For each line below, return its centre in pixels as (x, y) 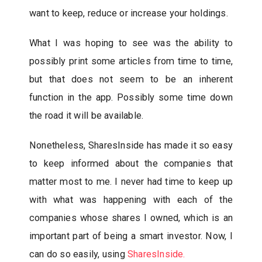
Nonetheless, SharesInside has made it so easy (131, 145)
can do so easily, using (78, 254)
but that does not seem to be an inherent (131, 79)
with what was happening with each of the (131, 200)
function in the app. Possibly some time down (131, 97)
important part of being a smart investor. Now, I (131, 236)
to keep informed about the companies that (131, 163)
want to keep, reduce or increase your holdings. (129, 13)
